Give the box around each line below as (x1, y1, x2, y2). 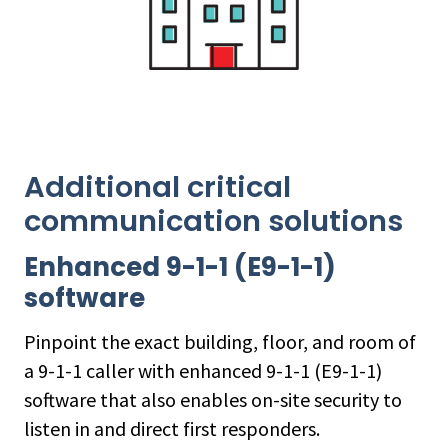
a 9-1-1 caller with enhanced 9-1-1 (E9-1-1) (24, 358, 382, 383)
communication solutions (24, 200, 403, 241)
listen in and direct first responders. (24, 416, 320, 441)
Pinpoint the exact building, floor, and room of (24, 329, 416, 354)
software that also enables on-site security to (24, 387, 402, 412)
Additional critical (24, 166, 291, 207)
